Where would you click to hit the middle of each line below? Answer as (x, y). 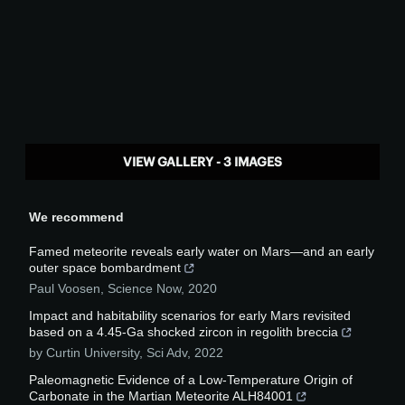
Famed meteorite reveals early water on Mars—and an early (202, 252)
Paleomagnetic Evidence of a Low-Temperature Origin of (191, 380)
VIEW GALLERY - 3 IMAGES (202, 162)
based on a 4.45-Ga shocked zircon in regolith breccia (184, 332)
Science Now (144, 289)
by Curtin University (84, 353)
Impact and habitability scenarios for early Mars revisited (190, 316)
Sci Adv (167, 353)
